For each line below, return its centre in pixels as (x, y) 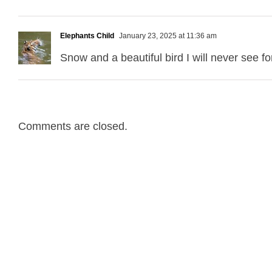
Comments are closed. (73, 126)
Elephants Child (87, 36)
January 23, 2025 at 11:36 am (167, 36)
